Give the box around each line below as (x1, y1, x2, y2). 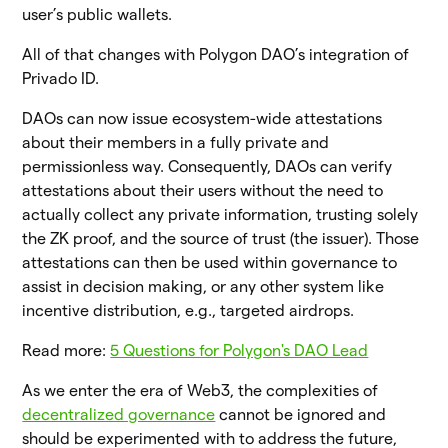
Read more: (22, 341, 111, 359)
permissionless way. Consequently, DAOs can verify (22, 157, 393, 175)
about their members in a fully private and (22, 133, 330, 151)
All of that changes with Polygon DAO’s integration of (22, 45, 410, 63)
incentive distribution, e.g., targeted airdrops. (22, 301, 355, 319)
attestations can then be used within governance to (22, 253, 398, 271)
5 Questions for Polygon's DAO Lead (110, 341, 369, 359)
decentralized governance (22, 405, 216, 423)
